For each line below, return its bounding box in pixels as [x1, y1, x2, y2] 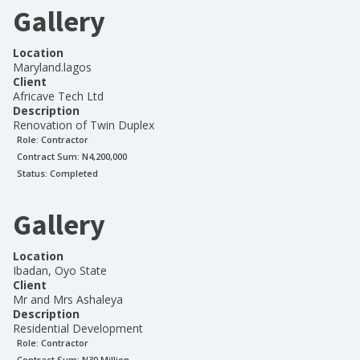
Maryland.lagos [13, 59, 92, 75]
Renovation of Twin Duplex [13, 117, 154, 133]
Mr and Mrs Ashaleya [13, 292, 123, 307]
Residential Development [13, 321, 143, 336]
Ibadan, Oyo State [13, 263, 107, 278]
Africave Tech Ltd [13, 88, 104, 104]
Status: [17, 167, 50, 179]
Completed [50, 167, 98, 179]
